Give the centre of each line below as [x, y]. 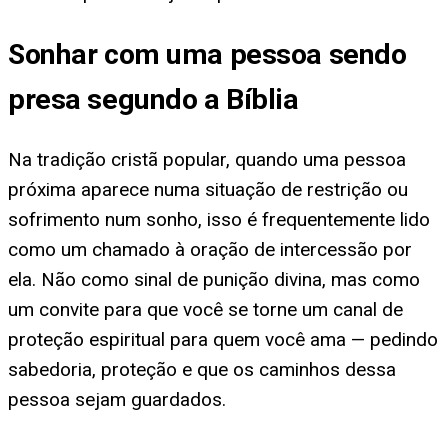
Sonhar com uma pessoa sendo [207, 54]
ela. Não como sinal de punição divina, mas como [214, 280]
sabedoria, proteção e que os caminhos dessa [202, 370]
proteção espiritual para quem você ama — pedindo [223, 340]
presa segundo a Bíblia [153, 99]
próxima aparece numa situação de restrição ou [208, 190]
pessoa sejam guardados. [117, 400]
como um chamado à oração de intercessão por [210, 250]
